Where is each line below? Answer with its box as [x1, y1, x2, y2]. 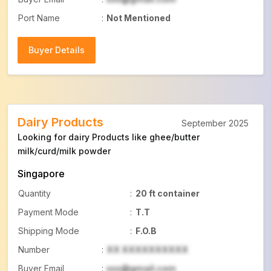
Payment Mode [18, 207, 79, 217]
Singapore [18, 168, 65, 180]
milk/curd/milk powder [18, 146, 111, 156]
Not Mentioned [106, 13, 171, 23]
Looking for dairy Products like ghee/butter [18, 132, 200, 142]
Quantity [18, 188, 51, 198]
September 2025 [181, 118, 249, 128]
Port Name [18, 13, 60, 23]
